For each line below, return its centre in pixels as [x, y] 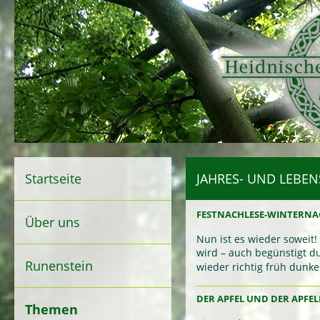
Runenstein [59, 266]
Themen [51, 309]
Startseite [53, 179]
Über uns [52, 222]
